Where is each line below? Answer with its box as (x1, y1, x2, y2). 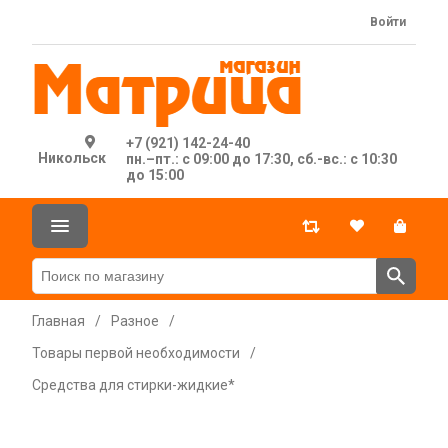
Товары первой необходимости (32, 345, 240, 361)
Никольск (38, 150, 107, 166)
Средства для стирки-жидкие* (32, 377, 235, 393)
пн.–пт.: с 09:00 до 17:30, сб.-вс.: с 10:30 (126, 151, 398, 167)
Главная (32, 313, 85, 329)
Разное (111, 313, 159, 329)
